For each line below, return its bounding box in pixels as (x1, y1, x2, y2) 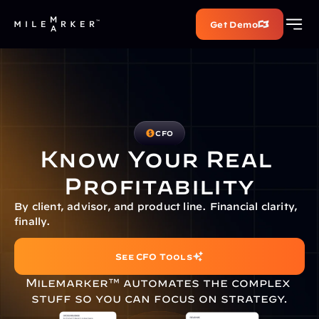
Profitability (64, 172, 255, 199)
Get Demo (209, 19, 258, 29)
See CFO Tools (115, 251, 192, 261)
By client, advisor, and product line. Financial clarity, (14, 201, 298, 212)
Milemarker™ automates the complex (25, 276, 291, 289)
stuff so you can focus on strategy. (31, 292, 288, 305)
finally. (14, 216, 51, 227)
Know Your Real (39, 145, 273, 172)
